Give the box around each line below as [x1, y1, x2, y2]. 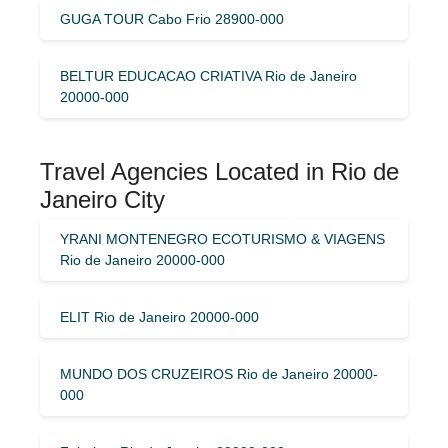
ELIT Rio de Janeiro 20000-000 [60, 308, 259, 325]
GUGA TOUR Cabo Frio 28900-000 [60, 10, 284, 27]
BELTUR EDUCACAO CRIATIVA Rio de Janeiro [60, 67, 357, 84]
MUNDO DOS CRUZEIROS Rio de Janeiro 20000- [60, 365, 378, 382]
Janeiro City [40, 185, 165, 213]
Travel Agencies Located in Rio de [40, 157, 399, 185]
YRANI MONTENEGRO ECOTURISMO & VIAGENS [60, 230, 385, 247]
